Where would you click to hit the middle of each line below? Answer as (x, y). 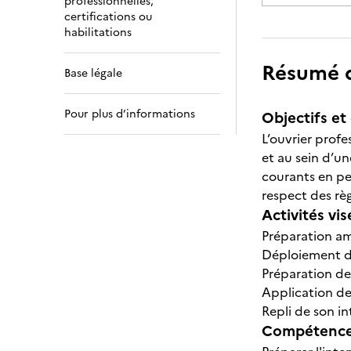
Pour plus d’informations (130, 114)
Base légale (93, 73)
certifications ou (108, 17)
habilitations (98, 33)
